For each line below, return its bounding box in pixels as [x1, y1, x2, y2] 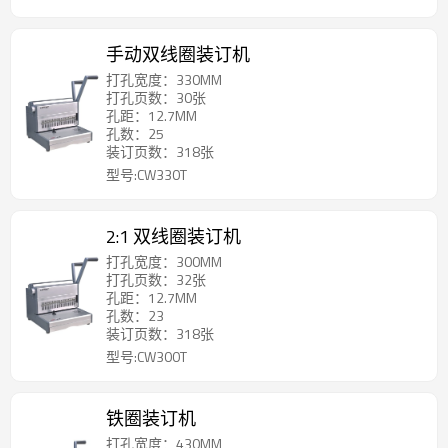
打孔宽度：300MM [106, 251, 222, 273]
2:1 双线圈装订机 [106, 223, 241, 251]
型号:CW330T [106, 164, 187, 186]
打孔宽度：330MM [106, 69, 222, 91]
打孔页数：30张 [106, 87, 206, 109]
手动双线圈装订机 [106, 41, 250, 69]
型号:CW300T [106, 346, 187, 368]
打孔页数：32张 [106, 269, 206, 291]
